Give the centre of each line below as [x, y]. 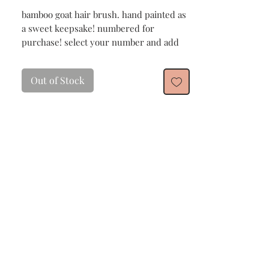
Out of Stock [58, 80]
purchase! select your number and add [100, 42]
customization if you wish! [74, 56]
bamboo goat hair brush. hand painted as [104, 14]
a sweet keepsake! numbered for [88, 28]
